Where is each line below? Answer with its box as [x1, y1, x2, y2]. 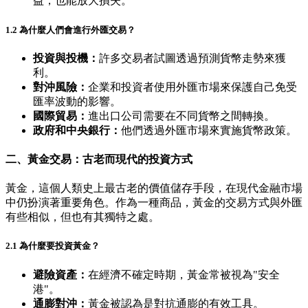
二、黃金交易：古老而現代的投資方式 [5, 153, 192, 165]
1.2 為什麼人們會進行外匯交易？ [5, 24, 135, 35]
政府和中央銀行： [33, 124, 121, 136]
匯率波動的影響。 [33, 95, 121, 107]
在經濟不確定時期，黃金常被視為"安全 [88, 268, 280, 280]
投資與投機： [33, 52, 99, 64]
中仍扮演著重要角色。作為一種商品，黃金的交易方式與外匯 [5, 197, 302, 209]
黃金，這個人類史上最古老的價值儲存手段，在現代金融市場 [5, 182, 302, 195]
